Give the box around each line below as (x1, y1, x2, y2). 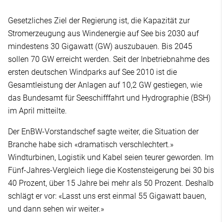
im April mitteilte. (8, 106, 67, 115)
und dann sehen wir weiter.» (8, 204, 104, 214)
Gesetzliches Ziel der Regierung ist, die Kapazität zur (8, 15, 190, 25)
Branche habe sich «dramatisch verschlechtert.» (8, 139, 173, 149)
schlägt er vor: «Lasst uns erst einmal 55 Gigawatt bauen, (8, 191, 206, 201)
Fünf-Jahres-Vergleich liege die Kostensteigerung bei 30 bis (8, 165, 214, 175)
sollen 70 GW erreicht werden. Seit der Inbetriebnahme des (8, 54, 210, 64)
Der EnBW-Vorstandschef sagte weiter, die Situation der (8, 126, 199, 136)
